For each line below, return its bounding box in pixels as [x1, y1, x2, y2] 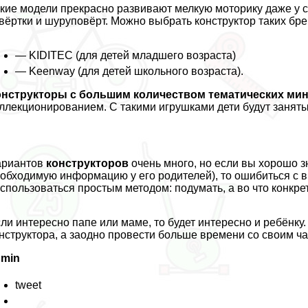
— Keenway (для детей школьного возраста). [15, 65, 244, 77]
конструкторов [46, 157, 129, 169]
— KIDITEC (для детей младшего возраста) [15, 49, 236, 61]
